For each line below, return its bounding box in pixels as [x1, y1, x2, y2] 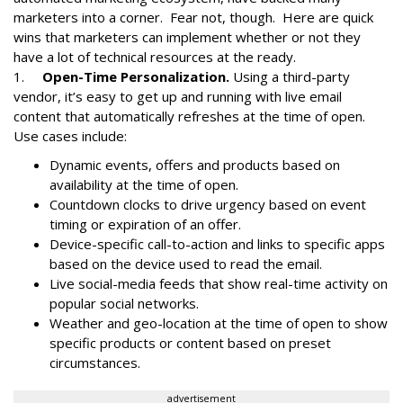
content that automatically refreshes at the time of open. [13, 107, 369, 125]
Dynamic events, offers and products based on [49, 156, 340, 174]
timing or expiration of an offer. [49, 215, 241, 233]
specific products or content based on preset [49, 334, 331, 352]
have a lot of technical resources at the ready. [13, 48, 300, 66]
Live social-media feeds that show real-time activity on [49, 274, 388, 292]
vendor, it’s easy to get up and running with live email [13, 87, 342, 105]
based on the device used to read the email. [49, 255, 322, 273]
